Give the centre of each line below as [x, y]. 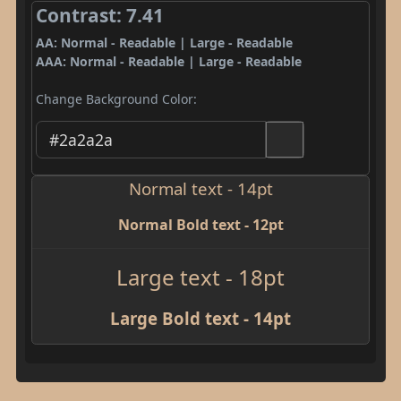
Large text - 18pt [200, 277]
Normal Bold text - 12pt [200, 224]
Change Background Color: [116, 99]
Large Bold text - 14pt [200, 318]
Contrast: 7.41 [99, 15]
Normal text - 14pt [200, 188]
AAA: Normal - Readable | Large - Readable [168, 61]
